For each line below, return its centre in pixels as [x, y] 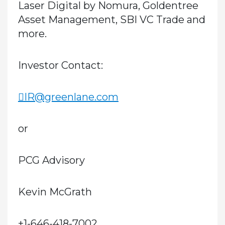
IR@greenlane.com [71, 97]
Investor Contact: [60, 65]
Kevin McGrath [55, 192]
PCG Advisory [51, 160]
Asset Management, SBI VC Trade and [111, 19]
